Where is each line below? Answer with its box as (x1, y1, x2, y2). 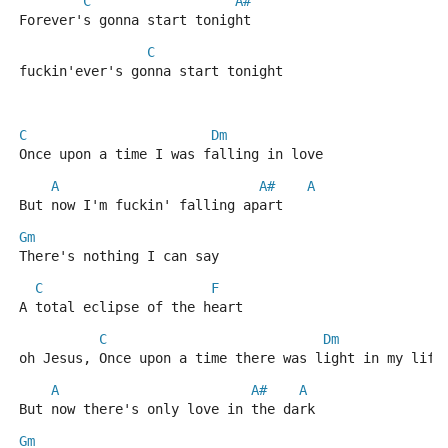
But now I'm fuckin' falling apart (19, 197, 283, 213)
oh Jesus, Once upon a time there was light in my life (19, 350, 443, 366)
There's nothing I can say (19, 248, 219, 264)
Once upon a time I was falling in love (19, 146, 323, 162)
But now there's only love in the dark (19, 401, 315, 417)
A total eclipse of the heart (19, 299, 243, 315)
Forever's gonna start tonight (19, 12, 251, 28)
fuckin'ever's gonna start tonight (19, 63, 283, 79)
